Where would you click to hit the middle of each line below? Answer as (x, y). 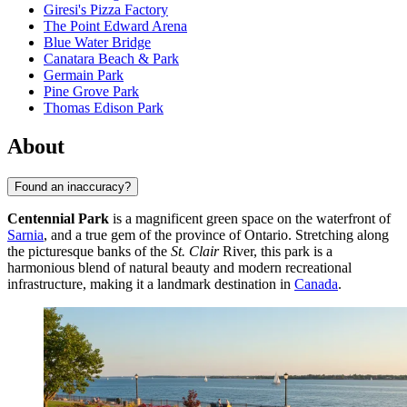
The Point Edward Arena (115, 26)
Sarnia (25, 234)
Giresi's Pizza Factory (106, 10)
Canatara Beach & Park (111, 59)
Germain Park (84, 75)
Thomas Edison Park (104, 108)
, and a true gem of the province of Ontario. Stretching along (216, 234)
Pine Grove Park (91, 92)
